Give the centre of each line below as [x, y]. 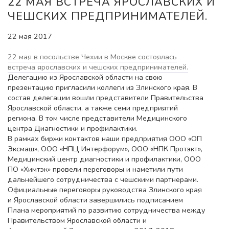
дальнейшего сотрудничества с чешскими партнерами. [103, 179]
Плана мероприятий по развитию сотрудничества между [107, 210]
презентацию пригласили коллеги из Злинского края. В [102, 87]
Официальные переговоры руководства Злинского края [105, 189]
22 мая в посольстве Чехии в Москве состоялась [92, 56]
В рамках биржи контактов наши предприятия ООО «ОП [105, 138]
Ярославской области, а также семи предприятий [93, 108]
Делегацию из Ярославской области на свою [85, 77]
